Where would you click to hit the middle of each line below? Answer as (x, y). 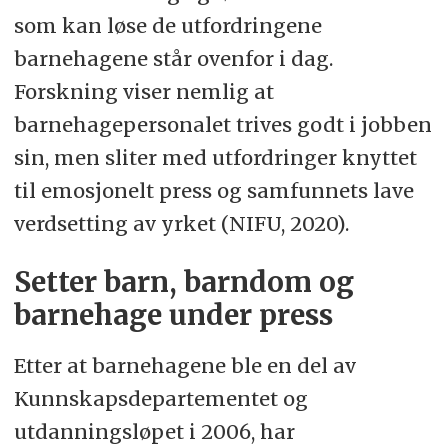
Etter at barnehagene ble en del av (184, 366)
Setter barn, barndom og (183, 283)
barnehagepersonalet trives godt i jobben (222, 125)
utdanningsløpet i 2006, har (154, 432)
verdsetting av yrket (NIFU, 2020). (181, 224)
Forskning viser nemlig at (143, 92)
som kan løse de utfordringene (167, 26)
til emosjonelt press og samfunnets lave (213, 191)
